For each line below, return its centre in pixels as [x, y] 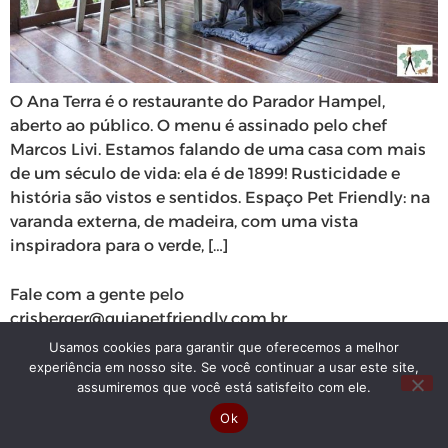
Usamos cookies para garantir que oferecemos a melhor [224, 347]
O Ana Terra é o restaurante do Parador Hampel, [197, 102]
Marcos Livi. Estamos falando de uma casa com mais [218, 150]
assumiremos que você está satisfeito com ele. [224, 387]
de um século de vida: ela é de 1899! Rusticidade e [205, 174]
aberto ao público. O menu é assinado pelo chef [198, 126]
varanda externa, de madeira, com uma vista [184, 222]
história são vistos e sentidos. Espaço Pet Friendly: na [220, 198]
